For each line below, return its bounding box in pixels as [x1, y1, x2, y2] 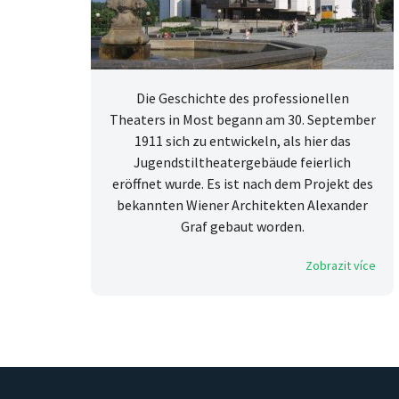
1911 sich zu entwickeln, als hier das [134, 132, 351, 151]
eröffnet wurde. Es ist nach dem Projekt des [111, 175, 373, 193]
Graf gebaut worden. [180, 217, 305, 236]
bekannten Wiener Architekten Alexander [117, 196, 368, 215]
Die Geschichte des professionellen [135, 89, 349, 108]
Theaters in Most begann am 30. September [109, 110, 376, 129]
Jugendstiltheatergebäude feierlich [134, 153, 351, 172]
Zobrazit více [305, 257, 376, 274]
